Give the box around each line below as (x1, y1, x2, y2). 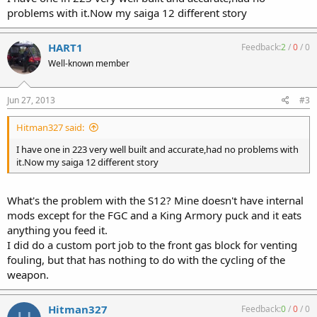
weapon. (7, 267, 49, 282)
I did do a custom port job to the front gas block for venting (7, 238, 297, 252)
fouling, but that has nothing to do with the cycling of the (7, 253, 285, 267)
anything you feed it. (7, 223, 108, 237)
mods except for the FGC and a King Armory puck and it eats (7, 208, 301, 222)
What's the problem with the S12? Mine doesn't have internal (7, 193, 304, 207)
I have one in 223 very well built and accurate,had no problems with (16, 142, 299, 156)
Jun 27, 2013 (7, 93, 55, 106)
